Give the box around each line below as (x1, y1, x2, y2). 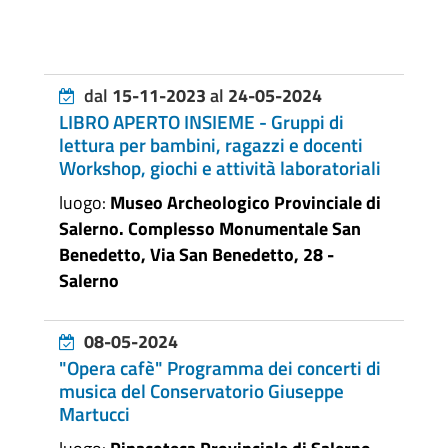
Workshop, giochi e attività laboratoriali (58, 152, 381, 183)
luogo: (58, 188, 110, 216)
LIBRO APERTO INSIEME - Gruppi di (58, 106, 344, 137)
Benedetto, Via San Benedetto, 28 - (58, 240, 334, 268)
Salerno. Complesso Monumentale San (58, 214, 361, 242)
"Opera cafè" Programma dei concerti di (58, 352, 381, 383)
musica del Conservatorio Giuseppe (58, 375, 344, 406)
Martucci (58, 398, 130, 429)
